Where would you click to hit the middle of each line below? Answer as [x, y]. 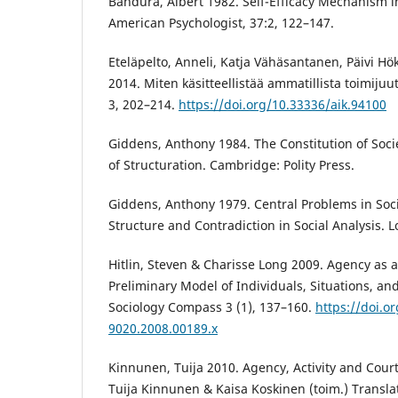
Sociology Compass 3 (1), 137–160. [212, 307]
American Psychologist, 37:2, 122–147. [221, 22]
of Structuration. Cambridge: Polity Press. [231, 164]
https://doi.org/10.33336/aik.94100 [283, 104]
